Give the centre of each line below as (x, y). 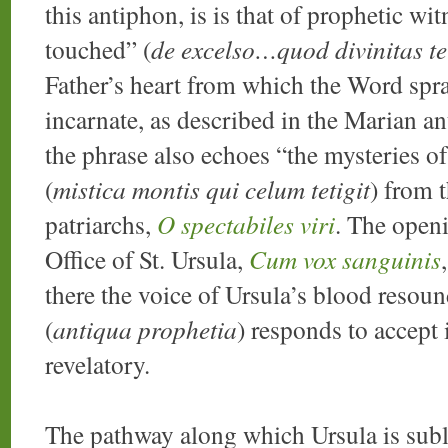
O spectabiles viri (246, 224)
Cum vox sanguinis (345, 259)
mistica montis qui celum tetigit (211, 189)
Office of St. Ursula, (147, 259)
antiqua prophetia (145, 329)
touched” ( (98, 49)
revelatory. (97, 364)
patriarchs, (101, 224)
